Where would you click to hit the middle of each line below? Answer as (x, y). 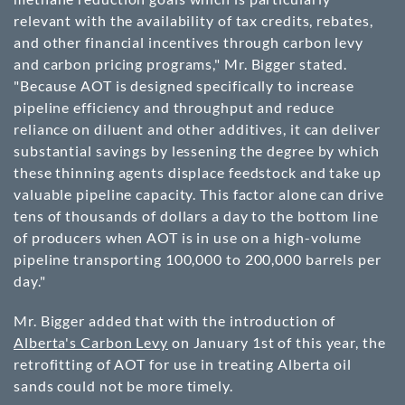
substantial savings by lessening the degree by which (197, 151)
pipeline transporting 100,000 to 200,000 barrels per (198, 259)
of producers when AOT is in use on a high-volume (188, 237)
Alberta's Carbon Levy (91, 342)
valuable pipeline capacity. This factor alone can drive (199, 194)
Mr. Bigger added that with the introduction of (175, 320)
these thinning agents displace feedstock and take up (198, 172)
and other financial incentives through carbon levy (188, 42)
